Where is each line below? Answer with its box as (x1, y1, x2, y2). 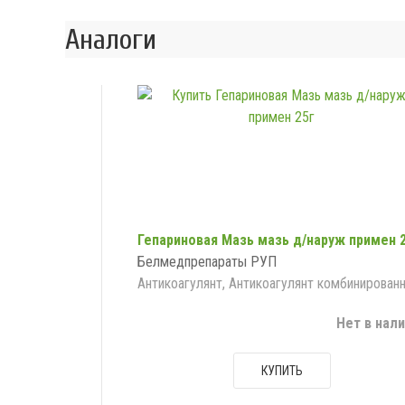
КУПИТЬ (260, 363, 303, 379)
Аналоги (65, 23, 156, 57)
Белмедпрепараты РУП (137, 253, 277, 271)
